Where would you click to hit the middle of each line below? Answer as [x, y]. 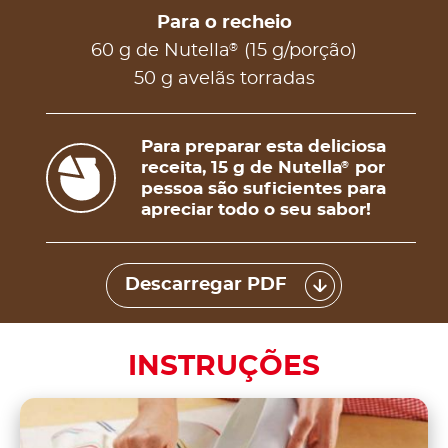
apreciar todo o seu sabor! [256, 210]
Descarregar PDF [206, 285]
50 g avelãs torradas [224, 79]
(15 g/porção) [298, 51]
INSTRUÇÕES [224, 367]
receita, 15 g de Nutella [241, 168]
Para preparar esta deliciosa [263, 147]
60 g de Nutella [160, 51]
